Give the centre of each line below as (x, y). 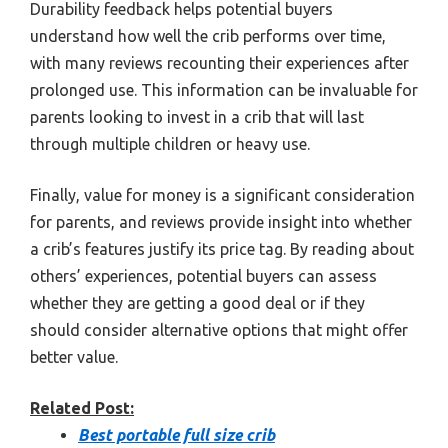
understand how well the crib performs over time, (208, 36)
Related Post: (82, 408)
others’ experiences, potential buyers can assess (203, 276)
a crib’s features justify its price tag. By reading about (222, 249)
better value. (74, 357)
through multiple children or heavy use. (170, 144)
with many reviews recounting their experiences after (219, 63)
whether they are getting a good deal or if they (197, 303)
